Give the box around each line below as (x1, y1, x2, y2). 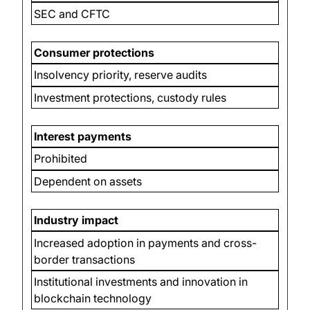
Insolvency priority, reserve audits (34, 68, 208, 82)
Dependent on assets (34, 174, 143, 188)
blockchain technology (34, 291, 152, 305)
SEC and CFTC (34, 6, 111, 21)
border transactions (34, 252, 136, 266)
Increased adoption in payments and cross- (34, 235, 257, 250)
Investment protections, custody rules (34, 90, 227, 104)
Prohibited (34, 152, 88, 166)
